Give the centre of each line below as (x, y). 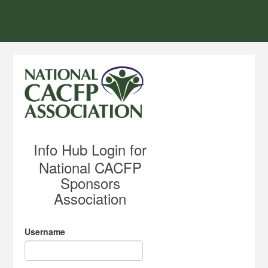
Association (90, 198)
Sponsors (90, 182)
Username (45, 231)
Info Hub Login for (90, 149)
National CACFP (90, 167)
